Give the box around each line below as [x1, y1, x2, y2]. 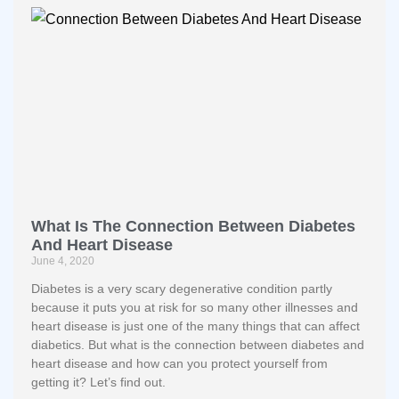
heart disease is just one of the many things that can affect [31, 319, 360, 333]
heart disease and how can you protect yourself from [31, 356, 328, 370]
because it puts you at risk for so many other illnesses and [31, 300, 358, 314]
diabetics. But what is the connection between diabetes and [31, 338, 364, 352]
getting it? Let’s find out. [31, 375, 166, 389]
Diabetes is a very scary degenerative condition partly [31, 281, 332, 296]
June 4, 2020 [31, 255, 94, 267]
